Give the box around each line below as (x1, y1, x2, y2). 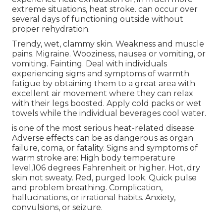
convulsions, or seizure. (12, 202, 103, 212)
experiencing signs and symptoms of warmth (12, 68, 189, 78)
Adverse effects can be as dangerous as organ (12, 133, 193, 143)
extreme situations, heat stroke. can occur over (12, 4, 198, 14)
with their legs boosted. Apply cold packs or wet (12, 98, 202, 108)
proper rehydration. (12, 24, 90, 34)
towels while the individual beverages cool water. (12, 108, 206, 118)
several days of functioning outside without (12, 14, 183, 24)
